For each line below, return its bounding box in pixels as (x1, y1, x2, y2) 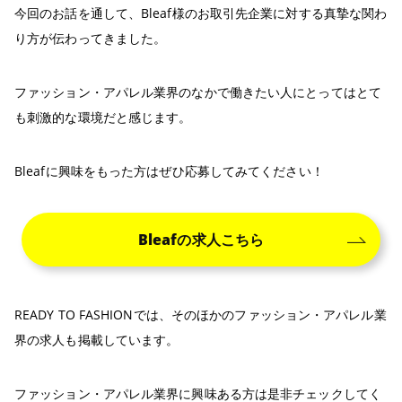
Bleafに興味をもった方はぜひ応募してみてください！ (14, 162, 324, 180)
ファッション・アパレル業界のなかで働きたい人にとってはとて (14, 83, 381, 101)
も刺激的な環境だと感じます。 (14, 109, 192, 127)
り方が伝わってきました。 (14, 30, 167, 48)
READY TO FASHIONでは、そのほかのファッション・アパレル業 (14, 306, 387, 324)
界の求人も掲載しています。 (14, 331, 179, 349)
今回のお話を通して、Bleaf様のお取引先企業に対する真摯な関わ (14, 4, 388, 22)
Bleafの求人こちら (137, 230, 265, 250)
